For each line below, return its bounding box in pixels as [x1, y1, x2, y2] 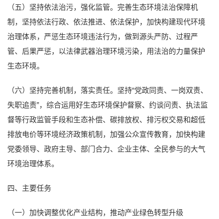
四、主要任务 [7, 183, 51, 192]
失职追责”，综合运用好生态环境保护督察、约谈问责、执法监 [7, 100, 208, 109]
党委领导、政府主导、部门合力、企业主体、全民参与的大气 [7, 144, 205, 153]
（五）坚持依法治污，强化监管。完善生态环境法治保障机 [7, 2, 198, 11]
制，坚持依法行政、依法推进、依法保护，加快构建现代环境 [7, 17, 205, 26]
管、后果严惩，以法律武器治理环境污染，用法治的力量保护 [7, 46, 205, 55]
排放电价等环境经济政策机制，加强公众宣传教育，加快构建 [7, 130, 205, 138]
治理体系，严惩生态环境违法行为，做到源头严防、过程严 [7, 32, 198, 41]
